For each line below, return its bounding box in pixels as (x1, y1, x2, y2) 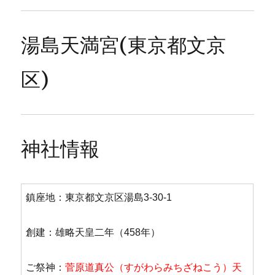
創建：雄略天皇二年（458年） (26, 227, 161, 238)
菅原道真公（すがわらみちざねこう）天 (65, 261, 242, 273)
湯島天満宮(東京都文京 (21, 33, 227, 58)
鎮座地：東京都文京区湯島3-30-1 (26, 192, 172, 203)
